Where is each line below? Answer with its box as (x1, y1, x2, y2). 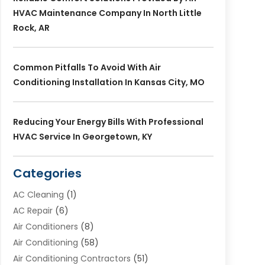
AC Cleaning (12, 188, 64, 201)
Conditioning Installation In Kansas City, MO (12, 76, 205, 88)
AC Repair (12, 204, 53, 216)
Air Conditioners (12, 220, 78, 232)
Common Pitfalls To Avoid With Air (12, 61, 161, 73)
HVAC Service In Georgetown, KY (12, 130, 152, 143)
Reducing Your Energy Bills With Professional (12, 115, 203, 128)
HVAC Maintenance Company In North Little (12, 7, 202, 19)
